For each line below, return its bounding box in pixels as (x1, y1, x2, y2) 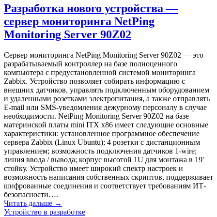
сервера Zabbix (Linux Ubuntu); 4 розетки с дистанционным (4, 138, 200, 147)
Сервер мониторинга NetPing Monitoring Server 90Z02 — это (4, 51, 203, 60)
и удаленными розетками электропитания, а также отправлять (4, 94, 210, 103)
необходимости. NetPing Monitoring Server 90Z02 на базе (4, 112, 189, 121)
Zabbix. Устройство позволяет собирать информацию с (4, 77, 185, 86)
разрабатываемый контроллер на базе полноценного (4, 60, 177, 68)
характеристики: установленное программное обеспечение (4, 129, 200, 138)
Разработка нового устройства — (4, 2, 178, 15)
